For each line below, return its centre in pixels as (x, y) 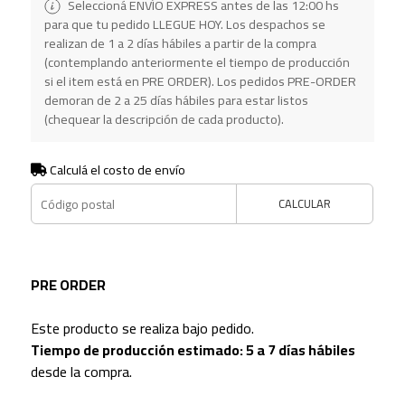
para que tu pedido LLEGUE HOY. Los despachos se (184, 24)
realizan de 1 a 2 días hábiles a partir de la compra (180, 43)
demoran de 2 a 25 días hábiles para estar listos (176, 100)
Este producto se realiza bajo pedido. (142, 329)
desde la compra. (81, 372)
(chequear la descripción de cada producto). (164, 119)
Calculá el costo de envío (116, 170)
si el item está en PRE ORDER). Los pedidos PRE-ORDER (200, 81)
